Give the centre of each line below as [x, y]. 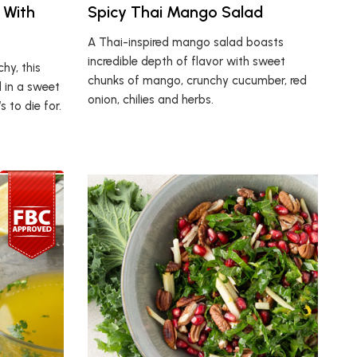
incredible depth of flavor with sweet [187, 61]
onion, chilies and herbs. [151, 99]
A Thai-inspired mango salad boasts [186, 42]
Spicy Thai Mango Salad [176, 12]
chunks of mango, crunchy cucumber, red [198, 80]
